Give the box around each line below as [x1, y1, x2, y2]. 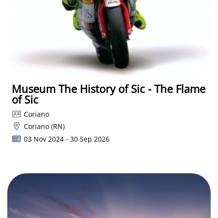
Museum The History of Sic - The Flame [12, 81, 205, 96]
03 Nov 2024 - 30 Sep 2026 [23, 134, 109, 144]
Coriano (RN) [23, 122, 65, 131]
